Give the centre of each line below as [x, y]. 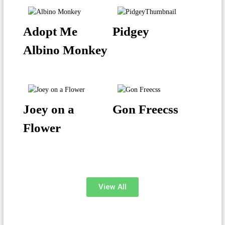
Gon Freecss [145, 109]
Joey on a [49, 109]
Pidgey [131, 31]
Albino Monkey [66, 50]
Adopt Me [50, 31]
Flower [42, 128]
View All [112, 187]
